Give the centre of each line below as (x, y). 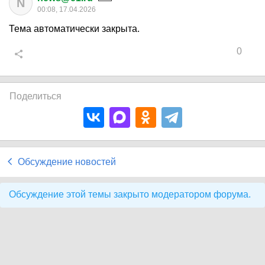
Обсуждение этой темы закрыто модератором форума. (130, 194)
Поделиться (35, 96)
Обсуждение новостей (67, 162)
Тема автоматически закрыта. (74, 29)
